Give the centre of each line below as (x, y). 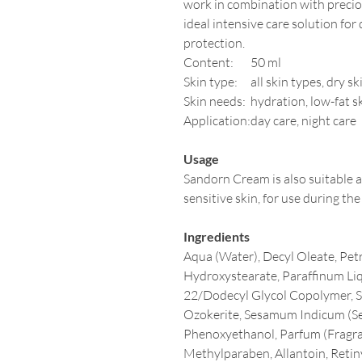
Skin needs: (215, 101)
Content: (208, 62)
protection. (214, 43)
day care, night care (303, 120)
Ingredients (219, 236)
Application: (217, 120)
